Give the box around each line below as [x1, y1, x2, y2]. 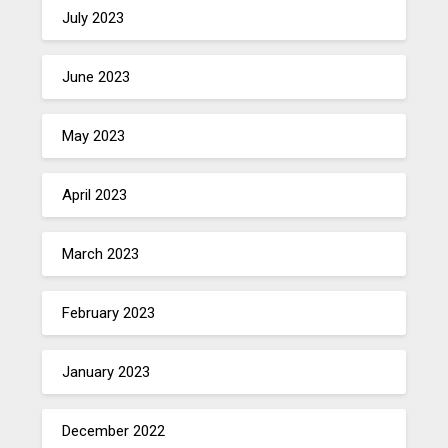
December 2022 [62, 421, 166, 440]
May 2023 [62, 126, 126, 145]
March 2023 [62, 244, 140, 263]
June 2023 [62, 67, 131, 86]
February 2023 [62, 303, 156, 322]
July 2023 [62, 8, 125, 27]
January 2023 [62, 362, 151, 381]
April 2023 [62, 185, 128, 204]
